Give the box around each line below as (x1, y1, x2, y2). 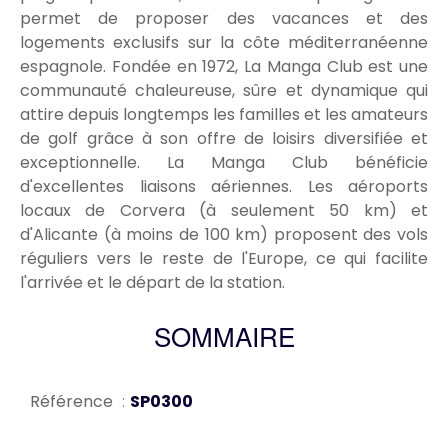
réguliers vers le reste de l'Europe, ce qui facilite (20, 247, 428, 271)
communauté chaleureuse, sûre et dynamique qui (20, 79, 428, 103)
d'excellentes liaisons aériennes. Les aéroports (20, 175, 428, 199)
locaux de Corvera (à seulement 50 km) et (20, 199, 428, 223)
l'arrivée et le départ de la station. (20, 271, 285, 295)
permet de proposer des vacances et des (20, 7, 428, 31)
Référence (30, 390, 117, 414)
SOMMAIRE (153, 328, 295, 355)
